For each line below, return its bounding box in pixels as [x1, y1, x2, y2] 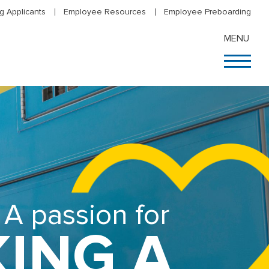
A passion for [4, 198, 169, 233]
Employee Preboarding [164, 7, 251, 17]
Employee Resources [64, 7, 146, 17]
